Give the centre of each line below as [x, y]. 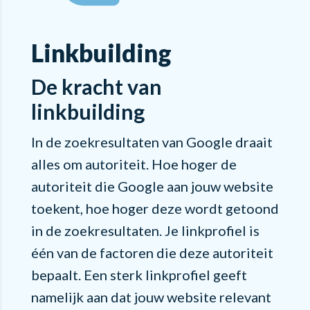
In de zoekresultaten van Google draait [152, 142]
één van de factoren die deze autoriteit [152, 252]
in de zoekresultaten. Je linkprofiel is [145, 230]
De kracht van [96, 86]
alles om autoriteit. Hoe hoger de [134, 164]
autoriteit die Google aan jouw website [152, 186]
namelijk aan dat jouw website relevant [151, 297]
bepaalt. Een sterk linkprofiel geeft [139, 274]
